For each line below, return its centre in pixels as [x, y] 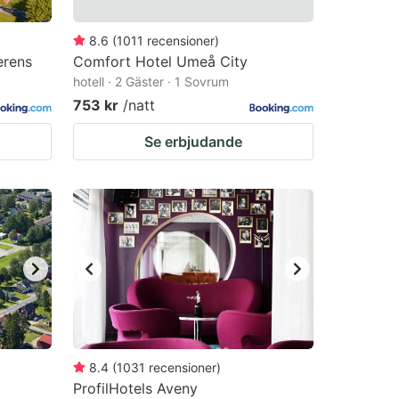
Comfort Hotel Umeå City [160, 61]
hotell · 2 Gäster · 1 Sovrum [151, 81]
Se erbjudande [193, 142]
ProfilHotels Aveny [135, 388]
